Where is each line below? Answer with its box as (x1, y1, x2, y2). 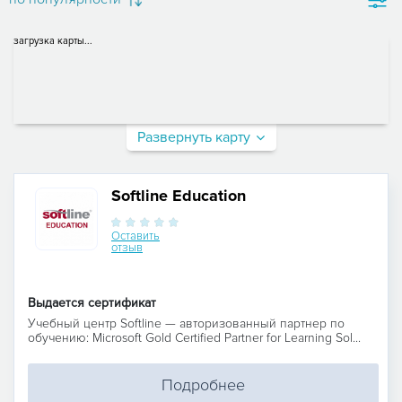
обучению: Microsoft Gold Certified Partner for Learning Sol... (28, 329, 361, 345)
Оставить (111, 228, 160, 243)
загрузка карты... (13, 34, 92, 47)
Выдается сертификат (28, 294, 156, 310)
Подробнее (162, 375, 245, 396)
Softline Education (111, 185, 246, 205)
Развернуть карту (137, 127, 250, 146)
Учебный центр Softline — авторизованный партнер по (28, 315, 345, 331)
